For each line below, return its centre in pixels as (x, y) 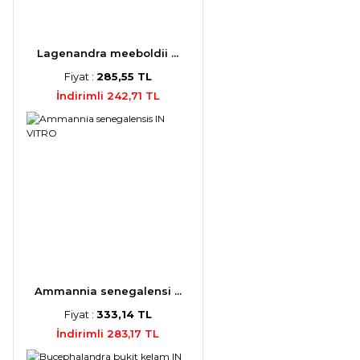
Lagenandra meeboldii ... (108, 53)
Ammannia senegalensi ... (108, 291)
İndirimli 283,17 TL (108, 334)
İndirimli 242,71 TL (108, 96)
